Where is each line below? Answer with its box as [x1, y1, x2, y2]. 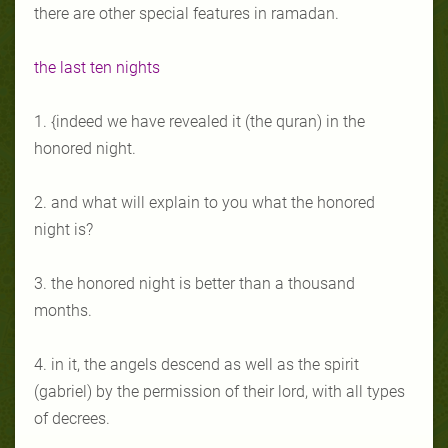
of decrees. [34, 408, 110, 428]
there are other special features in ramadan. [34, 3, 339, 23]
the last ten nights [34, 57, 160, 77]
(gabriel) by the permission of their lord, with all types [34, 381, 405, 401]
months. [34, 300, 92, 320]
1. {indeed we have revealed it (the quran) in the [34, 111, 365, 131]
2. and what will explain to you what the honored [34, 192, 375, 212]
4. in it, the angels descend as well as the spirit [34, 354, 359, 374]
